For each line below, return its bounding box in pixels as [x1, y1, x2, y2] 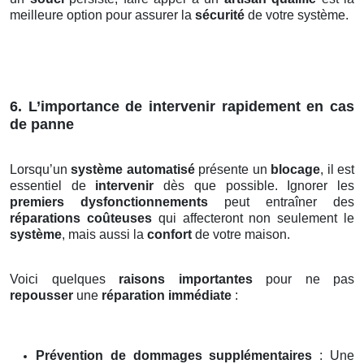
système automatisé [71, 162, 195, 177]
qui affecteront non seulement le [151, 211, 355, 226]
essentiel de [10, 179, 96, 193]
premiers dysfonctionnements [10, 195, 208, 210]
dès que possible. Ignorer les [154, 179, 355, 193]
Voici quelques [10, 272, 119, 287]
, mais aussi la [62, 227, 147, 242]
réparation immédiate [102, 288, 232, 303]
